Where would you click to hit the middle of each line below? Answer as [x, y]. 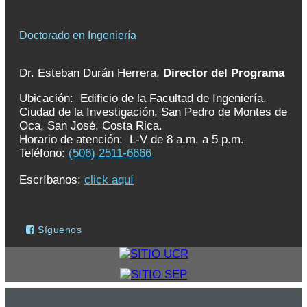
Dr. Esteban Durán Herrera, [91, 73]
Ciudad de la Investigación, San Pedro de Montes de [153, 112]
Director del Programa [224, 73]
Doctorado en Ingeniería [78, 35]
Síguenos [58, 230]
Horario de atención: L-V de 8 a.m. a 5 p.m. [132, 139]
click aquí [109, 180]
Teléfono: [44, 153]
